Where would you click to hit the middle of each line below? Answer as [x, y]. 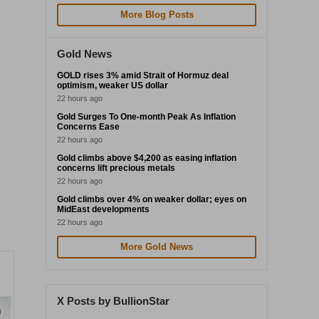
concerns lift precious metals [116, 168]
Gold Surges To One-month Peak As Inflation [146, 117]
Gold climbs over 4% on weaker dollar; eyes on [152, 199]
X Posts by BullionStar [113, 301]
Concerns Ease [88, 127]
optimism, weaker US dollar [113, 85]
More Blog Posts [157, 15]
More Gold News [157, 247]
